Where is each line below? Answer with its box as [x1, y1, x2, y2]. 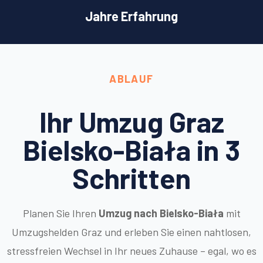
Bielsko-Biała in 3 [23, 132, 240, 167]
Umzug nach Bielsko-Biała [98, 206, 224, 220]
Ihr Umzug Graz [39, 104, 224, 139]
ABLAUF [109, 72, 154, 85]
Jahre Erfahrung [85, 8, 178, 23]
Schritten [72, 160, 191, 195]
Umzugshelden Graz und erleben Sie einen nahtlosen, [12, 225, 251, 238]
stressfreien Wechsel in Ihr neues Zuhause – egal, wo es [6, 244, 257, 257]
